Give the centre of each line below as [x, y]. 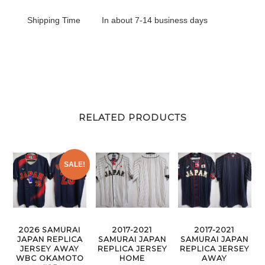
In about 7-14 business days [155, 20]
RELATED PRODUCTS [132, 118]
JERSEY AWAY [50, 249]
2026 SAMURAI [50, 230]
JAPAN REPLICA [50, 240]
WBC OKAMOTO [50, 258]
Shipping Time [54, 20]
